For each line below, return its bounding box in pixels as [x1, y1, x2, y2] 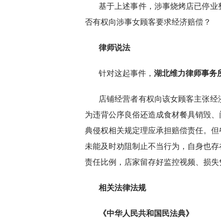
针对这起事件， [99, 69, 154, 77]
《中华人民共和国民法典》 [99, 209, 193, 218]
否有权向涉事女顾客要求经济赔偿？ [85, 18, 211, 26]
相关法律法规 [99, 184, 146, 192]
